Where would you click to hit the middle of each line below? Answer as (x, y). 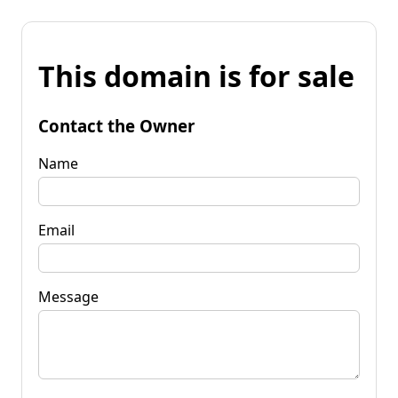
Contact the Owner (116, 125)
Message (68, 296)
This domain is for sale (196, 76)
